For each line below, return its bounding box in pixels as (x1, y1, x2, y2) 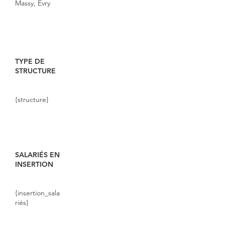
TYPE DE (15, 57, 45, 66)
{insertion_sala (15, 188, 60, 197)
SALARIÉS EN (15, 150, 60, 159)
